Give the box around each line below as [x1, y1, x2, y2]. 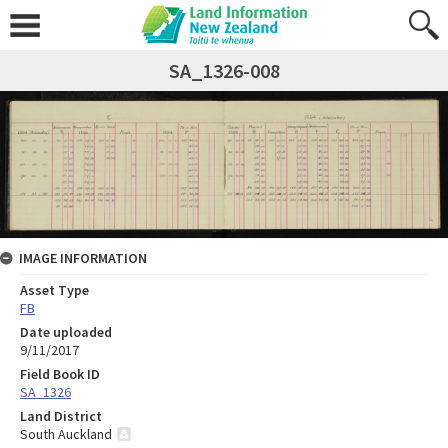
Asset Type [20, 280, 89, 299]
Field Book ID [20, 364, 100, 383]
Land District [20, 406, 102, 425]
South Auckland [20, 424, 112, 443]
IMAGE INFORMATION [19, 248, 147, 267]
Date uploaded [20, 322, 112, 341]
